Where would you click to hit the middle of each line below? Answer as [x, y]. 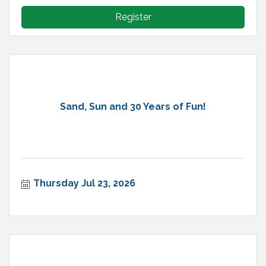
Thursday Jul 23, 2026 [84, 183]
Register [133, 17]
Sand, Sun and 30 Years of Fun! [133, 106]
